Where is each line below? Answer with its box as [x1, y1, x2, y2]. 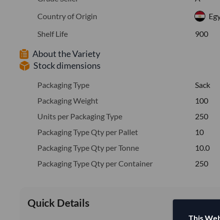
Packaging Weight [37, 95, 98, 105]
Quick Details [27, 196, 89, 209]
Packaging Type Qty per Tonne [37, 142, 139, 152]
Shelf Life [37, 28, 68, 38]
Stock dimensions [33, 59, 101, 71]
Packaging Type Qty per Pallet [37, 127, 138, 137]
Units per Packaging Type [37, 111, 122, 121]
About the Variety [32, 48, 100, 59]
